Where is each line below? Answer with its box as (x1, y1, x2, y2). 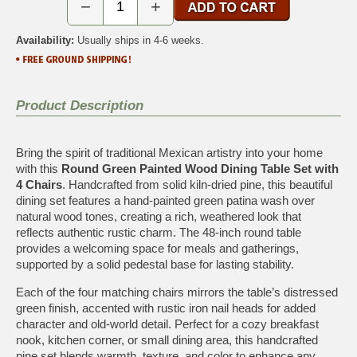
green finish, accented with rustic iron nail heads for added (16, 300, 316, 315)
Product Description (16, 97, 143, 113)
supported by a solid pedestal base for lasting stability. (16, 257, 294, 271)
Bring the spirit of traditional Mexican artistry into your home (16, 145, 323, 159)
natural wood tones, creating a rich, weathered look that (16, 209, 301, 223)
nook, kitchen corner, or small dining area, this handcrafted (16, 332, 318, 347)
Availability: (16, 33, 74, 46)
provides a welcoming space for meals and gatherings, (16, 241, 299, 255)
